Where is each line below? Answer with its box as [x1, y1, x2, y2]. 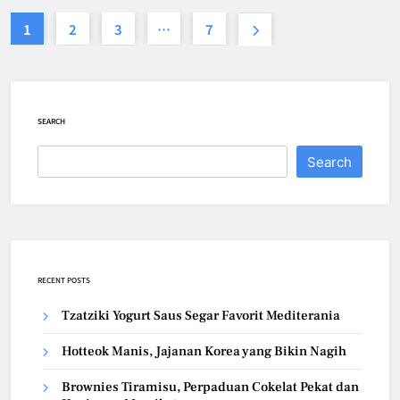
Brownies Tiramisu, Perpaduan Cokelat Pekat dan [62, 379, 359, 396]
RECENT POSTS [37, 275, 90, 286]
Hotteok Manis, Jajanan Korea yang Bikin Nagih [62, 343, 346, 361]
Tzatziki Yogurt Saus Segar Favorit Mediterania [62, 307, 340, 325]
